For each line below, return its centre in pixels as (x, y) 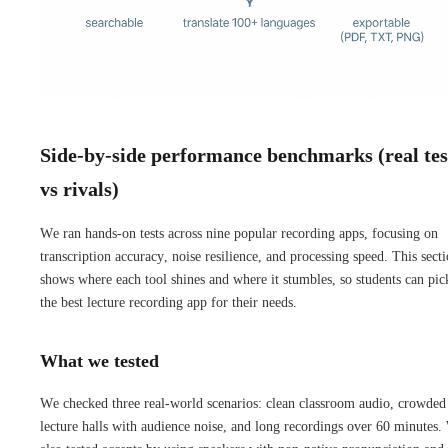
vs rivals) (79, 188)
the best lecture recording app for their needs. (168, 302)
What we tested (99, 360)
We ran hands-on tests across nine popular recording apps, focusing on (239, 233)
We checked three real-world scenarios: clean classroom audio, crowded (243, 403)
